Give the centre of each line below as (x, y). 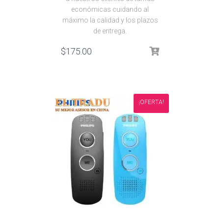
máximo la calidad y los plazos (110, 20)
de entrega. (110, 31)
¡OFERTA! (151, 102)
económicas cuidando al (110, 9)
